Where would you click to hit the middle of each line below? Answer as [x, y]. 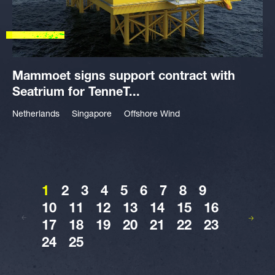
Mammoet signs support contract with [124, 77]
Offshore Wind [152, 115]
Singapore [92, 115]
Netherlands [36, 115]
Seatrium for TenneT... [76, 93]
